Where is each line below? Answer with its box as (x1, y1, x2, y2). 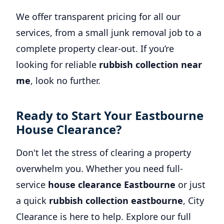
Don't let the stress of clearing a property (16, 146, 191, 158)
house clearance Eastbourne (48, 178, 175, 190)
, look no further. (30, 74, 100, 86)
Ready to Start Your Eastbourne (16, 107, 203, 123)
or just (175, 178, 205, 190)
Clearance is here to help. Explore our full (16, 210, 191, 222)
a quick (16, 194, 49, 206)
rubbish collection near (99, 58, 202, 70)
